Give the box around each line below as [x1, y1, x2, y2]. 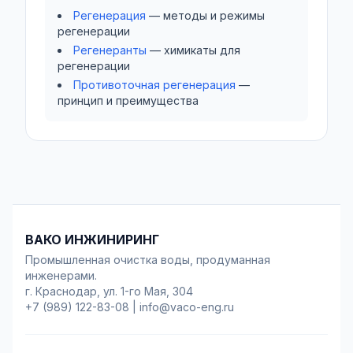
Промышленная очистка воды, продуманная [25, 253, 270, 266]
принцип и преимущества [58, 94, 199, 107]
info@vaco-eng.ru [139, 300, 234, 314]
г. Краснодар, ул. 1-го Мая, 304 [25, 284, 193, 298]
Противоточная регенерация [73, 78, 236, 91]
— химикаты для [150, 43, 240, 57]
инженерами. [25, 269, 97, 282]
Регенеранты [73, 43, 147, 57]
